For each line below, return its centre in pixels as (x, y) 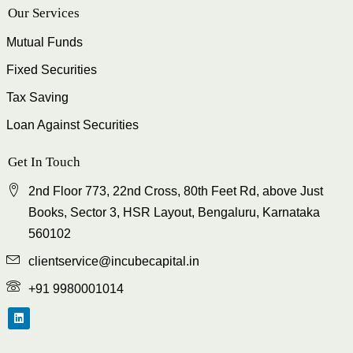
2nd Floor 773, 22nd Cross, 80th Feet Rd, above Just (175, 191)
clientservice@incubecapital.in (113, 262)
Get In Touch (44, 162)
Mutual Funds (45, 43)
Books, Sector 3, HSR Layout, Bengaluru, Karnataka (174, 213)
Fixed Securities (52, 70)
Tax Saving (37, 98)
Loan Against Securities (72, 125)
